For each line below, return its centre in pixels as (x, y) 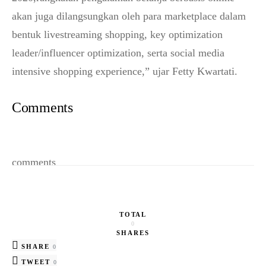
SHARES (133, 233)
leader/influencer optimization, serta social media (118, 53)
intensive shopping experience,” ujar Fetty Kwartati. (125, 71)
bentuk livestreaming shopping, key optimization (117, 34)
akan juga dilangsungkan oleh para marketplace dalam (129, 16)
